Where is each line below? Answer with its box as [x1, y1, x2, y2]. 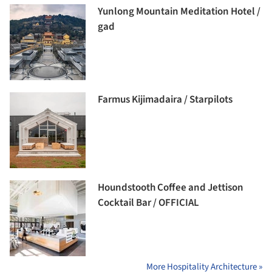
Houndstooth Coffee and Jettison [98, 180, 243, 195]
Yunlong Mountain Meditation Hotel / [98, 4, 260, 19]
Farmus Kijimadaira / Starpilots [98, 92, 233, 107]
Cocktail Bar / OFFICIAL [98, 195, 199, 210]
